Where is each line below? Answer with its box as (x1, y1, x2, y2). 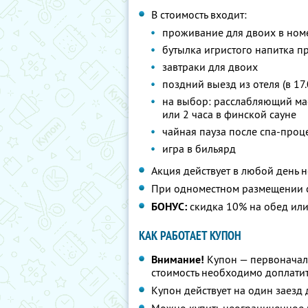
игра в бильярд (162, 142, 236, 155)
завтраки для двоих (162, 60, 258, 74)
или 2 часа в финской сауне (162, 107, 296, 121)
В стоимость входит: (151, 8, 247, 21)
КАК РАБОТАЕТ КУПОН (139, 228, 241, 243)
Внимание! (151, 252, 204, 267)
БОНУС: (151, 199, 187, 214)
